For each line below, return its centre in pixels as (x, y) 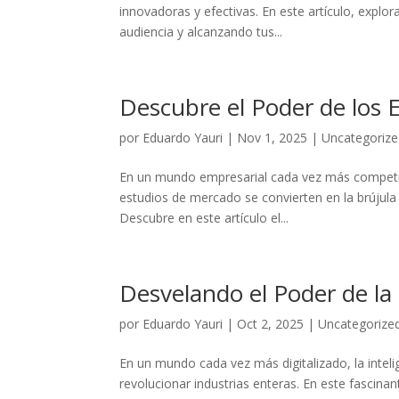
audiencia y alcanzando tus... (201, 32)
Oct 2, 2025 (271, 324)
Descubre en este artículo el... (204, 218)
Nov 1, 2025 (273, 138)
